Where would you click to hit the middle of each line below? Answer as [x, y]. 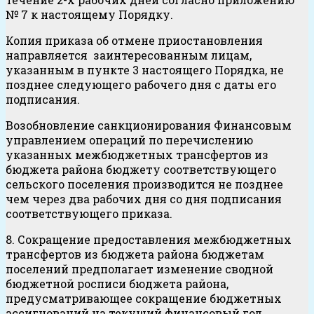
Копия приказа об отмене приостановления [134, 41]
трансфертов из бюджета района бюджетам [136, 254]
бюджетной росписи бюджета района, [117, 284]
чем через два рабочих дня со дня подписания [144, 199]
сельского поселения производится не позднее [144, 184]
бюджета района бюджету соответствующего [141, 170]
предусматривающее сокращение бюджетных [144, 299]
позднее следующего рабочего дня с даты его [141, 85]
